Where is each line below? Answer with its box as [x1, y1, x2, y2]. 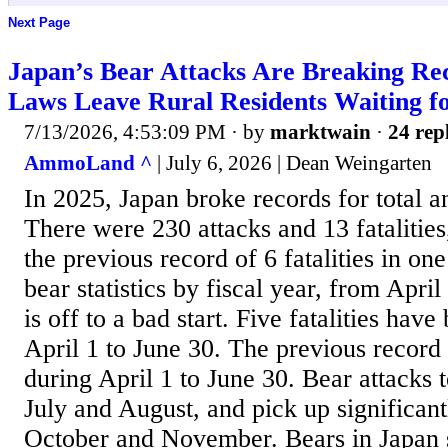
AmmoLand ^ [24, 151, 152, 176]
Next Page [8, 15, 70, 31]
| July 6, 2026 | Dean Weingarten [152, 151, 432, 176]
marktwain [270, 119, 371, 144]
